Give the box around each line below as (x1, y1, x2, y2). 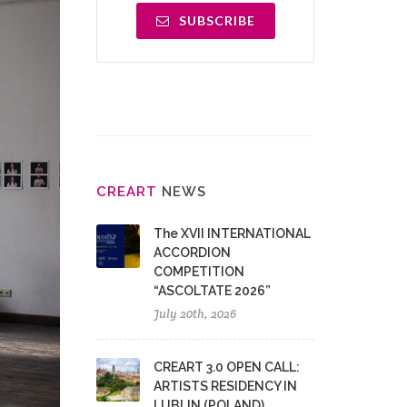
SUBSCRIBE (174, 13, 255, 28)
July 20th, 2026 (154, 306, 236, 322)
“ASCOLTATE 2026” (154, 283, 271, 298)
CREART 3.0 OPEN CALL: (154, 360, 300, 374)
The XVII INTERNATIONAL (154, 226, 311, 241)
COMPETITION (154, 264, 244, 279)
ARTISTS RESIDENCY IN (154, 379, 297, 393)
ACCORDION (154, 245, 231, 260)
